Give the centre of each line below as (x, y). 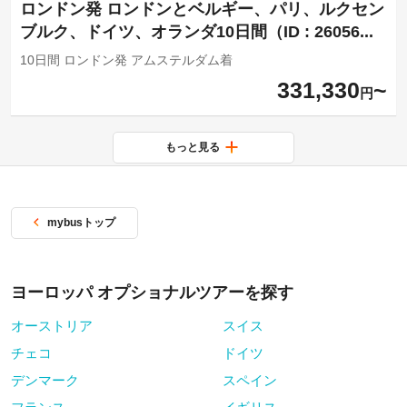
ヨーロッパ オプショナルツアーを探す (152, 292)
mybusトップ (81, 223)
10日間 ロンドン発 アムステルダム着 (126, 60)
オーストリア (51, 325)
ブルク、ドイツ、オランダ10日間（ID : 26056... (196, 31)
